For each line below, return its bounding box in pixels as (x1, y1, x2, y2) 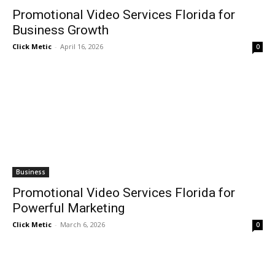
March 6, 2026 (60, 219, 105, 229)
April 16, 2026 (60, 41, 103, 51)
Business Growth (12, 22, 109, 37)
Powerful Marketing (12, 200, 125, 215)
